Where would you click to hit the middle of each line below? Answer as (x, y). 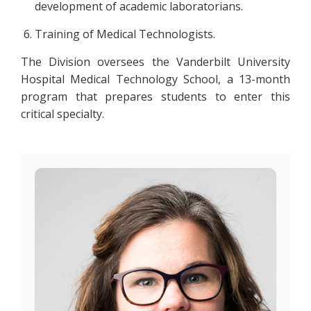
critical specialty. (62, 114)
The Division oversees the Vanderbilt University (155, 62)
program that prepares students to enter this (155, 96)
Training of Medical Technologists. (125, 34)
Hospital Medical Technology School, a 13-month (155, 79)
